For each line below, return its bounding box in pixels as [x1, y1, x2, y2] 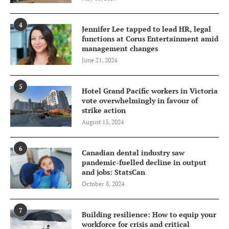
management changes [82, 43, 158, 53]
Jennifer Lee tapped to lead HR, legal [82, 24, 211, 34]
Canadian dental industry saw [82, 147, 185, 157]
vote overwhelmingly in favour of [82, 95, 198, 105]
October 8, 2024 [82, 179, 124, 188]
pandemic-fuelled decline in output [82, 157, 207, 167]
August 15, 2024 [82, 118, 124, 126]
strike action [82, 105, 126, 115]
